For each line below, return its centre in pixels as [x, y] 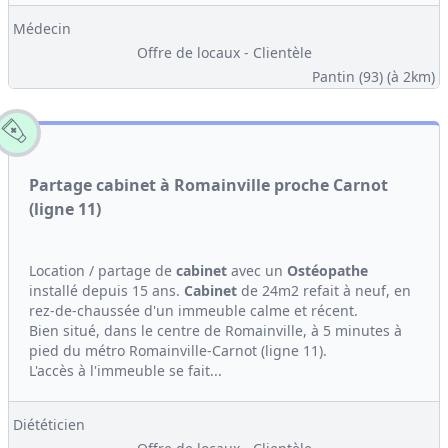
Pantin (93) [349, 76]
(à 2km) [411, 76]
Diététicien [49, 424]
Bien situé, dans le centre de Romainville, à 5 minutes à [215, 330]
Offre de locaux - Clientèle [224, 52]
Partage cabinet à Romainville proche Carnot [208, 185]
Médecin [42, 28]
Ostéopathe [327, 270]
